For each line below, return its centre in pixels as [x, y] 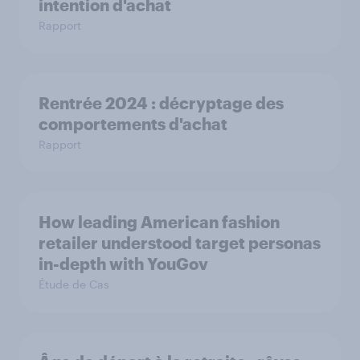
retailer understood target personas [180, 243]
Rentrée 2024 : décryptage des [161, 103]
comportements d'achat [133, 124]
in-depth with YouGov [123, 264]
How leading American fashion [159, 222]
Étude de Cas [74, 284]
